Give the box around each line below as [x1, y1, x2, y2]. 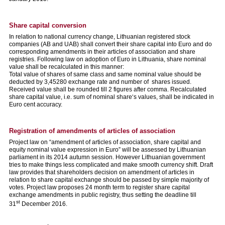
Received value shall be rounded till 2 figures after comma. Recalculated [9, 85, 206, 93]
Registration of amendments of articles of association [9, 127, 175, 135]
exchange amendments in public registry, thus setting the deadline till [9, 191, 196, 198]
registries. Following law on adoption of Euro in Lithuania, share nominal [9, 55, 206, 63]
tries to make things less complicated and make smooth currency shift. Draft [9, 161, 213, 168]
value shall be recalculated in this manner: [9, 63, 124, 70]
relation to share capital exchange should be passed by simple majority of [9, 176, 209, 183]
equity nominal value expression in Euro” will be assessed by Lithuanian [9, 146, 206, 153]
